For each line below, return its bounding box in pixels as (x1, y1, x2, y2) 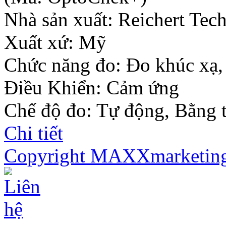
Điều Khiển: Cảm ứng (4, 77, 179, 99)
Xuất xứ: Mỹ (4, 31, 106, 53)
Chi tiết (4, 122, 63, 144)
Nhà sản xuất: (4, 9, 118, 31)
